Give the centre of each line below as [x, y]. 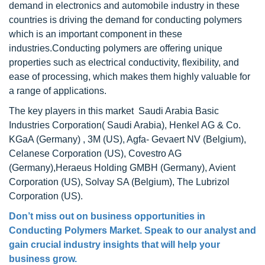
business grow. [43, 259]
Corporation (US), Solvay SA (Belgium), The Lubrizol [119, 182]
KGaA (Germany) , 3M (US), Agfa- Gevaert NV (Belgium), [127, 139]
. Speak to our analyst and [198, 230]
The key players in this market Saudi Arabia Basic [114, 111]
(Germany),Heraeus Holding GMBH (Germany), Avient [122, 168]
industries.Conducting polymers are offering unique [116, 48]
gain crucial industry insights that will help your [114, 245]
